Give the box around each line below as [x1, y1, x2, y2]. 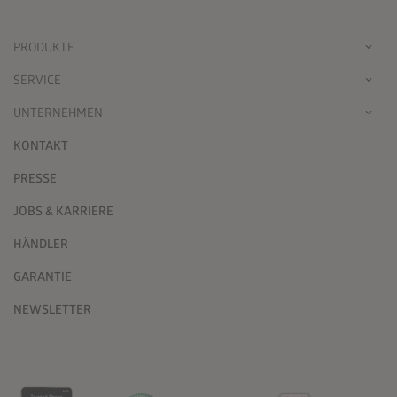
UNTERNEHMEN [13, 105, 103, 121]
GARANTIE [13, 269, 72, 284]
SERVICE [13, 73, 61, 88]
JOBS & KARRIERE [13, 204, 113, 219]
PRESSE [13, 171, 57, 186]
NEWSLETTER [13, 302, 91, 317]
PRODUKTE [13, 40, 74, 55]
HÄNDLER [13, 237, 68, 252]
